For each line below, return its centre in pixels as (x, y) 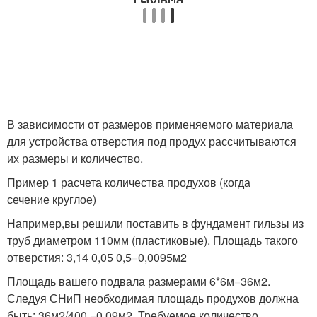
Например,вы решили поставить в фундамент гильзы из (155, 223)
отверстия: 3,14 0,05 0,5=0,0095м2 (97, 257)
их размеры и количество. (75, 158)
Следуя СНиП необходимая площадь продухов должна (153, 298)
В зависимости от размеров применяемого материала (150, 124)
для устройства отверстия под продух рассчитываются (152, 141)
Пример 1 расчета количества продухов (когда (129, 182)
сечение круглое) (52, 199)
